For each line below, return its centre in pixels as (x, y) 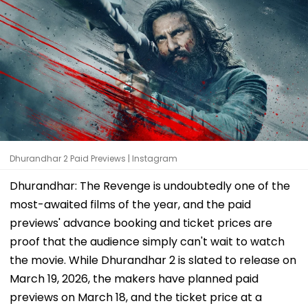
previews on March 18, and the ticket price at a (136, 297)
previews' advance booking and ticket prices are (141, 223)
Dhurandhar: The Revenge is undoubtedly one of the (150, 186)
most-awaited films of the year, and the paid (130, 204)
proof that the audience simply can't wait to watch (147, 241)
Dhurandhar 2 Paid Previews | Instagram (93, 158)
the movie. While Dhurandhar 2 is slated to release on (153, 260)
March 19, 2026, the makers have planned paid (134, 278)
